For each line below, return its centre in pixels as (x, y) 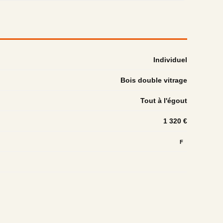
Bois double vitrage (154, 80)
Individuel (170, 60)
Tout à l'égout (164, 101)
